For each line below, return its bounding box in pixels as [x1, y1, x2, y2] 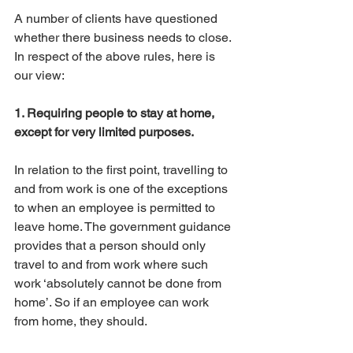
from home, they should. [14, 314, 150, 329]
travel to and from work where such [14, 257, 211, 273]
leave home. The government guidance [14, 219, 234, 235]
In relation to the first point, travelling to [14, 162, 231, 178]
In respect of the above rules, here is [14, 49, 218, 65]
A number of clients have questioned [14, 11, 221, 27]
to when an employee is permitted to [14, 200, 218, 216]
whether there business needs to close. [14, 30, 234, 46]
